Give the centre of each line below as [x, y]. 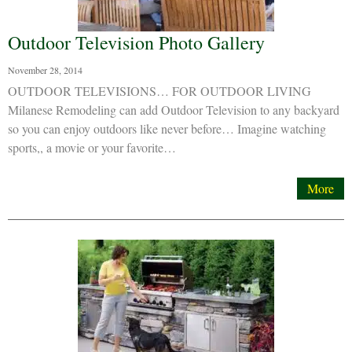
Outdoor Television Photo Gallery [136, 42]
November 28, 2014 [45, 70]
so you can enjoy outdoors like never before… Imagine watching [167, 128]
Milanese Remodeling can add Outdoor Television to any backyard [174, 110]
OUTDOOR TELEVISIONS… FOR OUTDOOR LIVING [159, 91]
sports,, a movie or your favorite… [92, 147]
